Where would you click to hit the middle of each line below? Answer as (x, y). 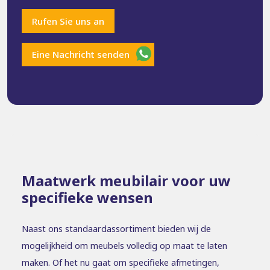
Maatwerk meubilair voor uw (126, 180)
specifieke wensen (87, 197)
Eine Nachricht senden (81, 55)
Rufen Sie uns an (68, 21)
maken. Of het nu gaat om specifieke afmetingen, (121, 262)
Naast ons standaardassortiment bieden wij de (116, 228)
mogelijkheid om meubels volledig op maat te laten (124, 245)
